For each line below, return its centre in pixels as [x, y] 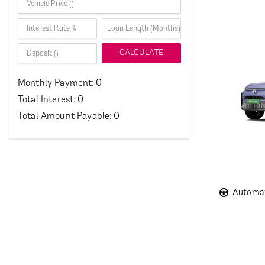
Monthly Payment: [56, 83]
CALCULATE [141, 53]
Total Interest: [47, 100]
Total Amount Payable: [65, 117]
